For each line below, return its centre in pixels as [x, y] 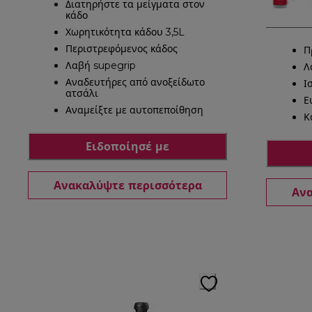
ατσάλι [82, 94]
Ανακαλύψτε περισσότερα [127, 185]
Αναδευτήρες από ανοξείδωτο [135, 83]
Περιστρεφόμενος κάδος [122, 49]
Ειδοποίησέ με [127, 146]
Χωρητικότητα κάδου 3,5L [125, 32]
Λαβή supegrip [101, 66]
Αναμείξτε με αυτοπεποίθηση [134, 110]
